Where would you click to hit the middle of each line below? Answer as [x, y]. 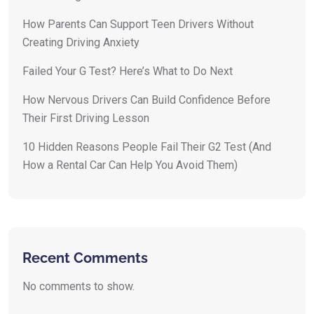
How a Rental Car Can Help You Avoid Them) [130, 165]
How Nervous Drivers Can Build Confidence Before [146, 100]
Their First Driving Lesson [86, 118]
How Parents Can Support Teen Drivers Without [138, 25]
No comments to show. [78, 287]
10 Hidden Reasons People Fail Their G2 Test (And [147, 147]
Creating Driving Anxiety [81, 43]
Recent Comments [85, 258]
